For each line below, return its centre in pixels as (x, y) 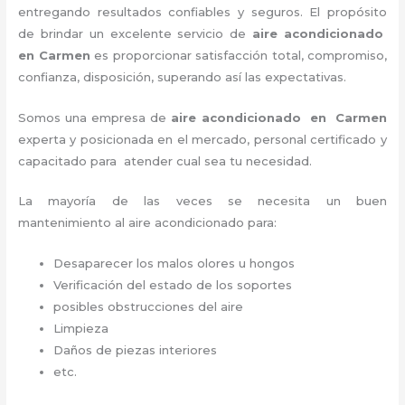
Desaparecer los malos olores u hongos (176, 264)
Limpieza (83, 329)
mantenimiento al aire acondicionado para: (151, 223)
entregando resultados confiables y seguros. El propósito (202, 11)
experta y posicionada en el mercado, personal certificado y (202, 139)
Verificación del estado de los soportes (173, 285)
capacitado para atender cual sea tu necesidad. (165, 160)
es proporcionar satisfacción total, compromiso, (240, 55)
